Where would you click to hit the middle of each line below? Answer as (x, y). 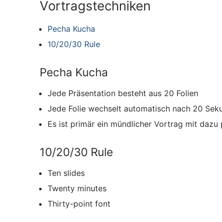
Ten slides (66, 173)
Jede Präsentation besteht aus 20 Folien (123, 93)
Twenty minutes (77, 189)
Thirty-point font (79, 204)
